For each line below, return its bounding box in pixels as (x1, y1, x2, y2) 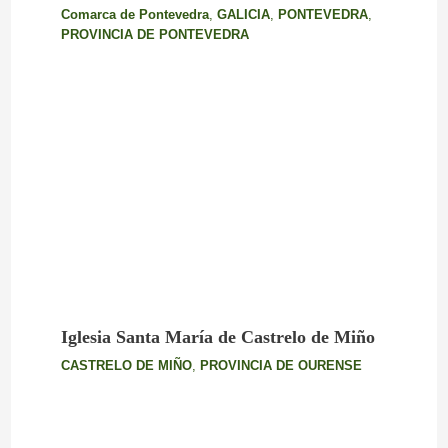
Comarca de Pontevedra (60, 7, 209, 23)
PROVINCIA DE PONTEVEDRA (60, 27, 249, 43)
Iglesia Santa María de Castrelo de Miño (60, 327, 375, 348)
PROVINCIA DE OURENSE (199, 358, 362, 374)
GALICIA (216, 7, 270, 23)
